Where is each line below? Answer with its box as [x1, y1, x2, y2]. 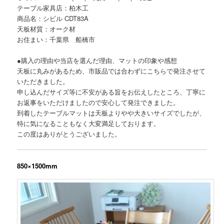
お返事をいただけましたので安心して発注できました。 [17, 97, 180, 107]
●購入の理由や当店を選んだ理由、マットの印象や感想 [17, 55, 177, 65]
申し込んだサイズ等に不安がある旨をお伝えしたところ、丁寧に [17, 86, 206, 96]
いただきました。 [17, 76, 69, 86]
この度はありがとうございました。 [17, 128, 121, 138]
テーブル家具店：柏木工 [17, 2, 89, 12]
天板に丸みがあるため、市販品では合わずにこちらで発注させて [17, 65, 206, 75]
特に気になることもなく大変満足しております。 [17, 118, 160, 128]
